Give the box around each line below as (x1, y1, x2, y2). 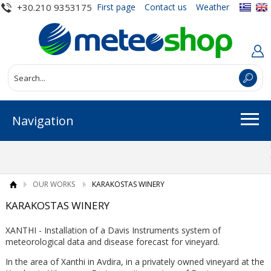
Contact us (144, 1, 187, 13)
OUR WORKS (32, 179, 75, 190)
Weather (195, 1, 229, 13)
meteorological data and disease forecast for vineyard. (5, 235, 220, 247)
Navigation (12, 112, 74, 129)
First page (96, 1, 135, 13)
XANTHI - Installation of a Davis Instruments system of (5, 224, 221, 236)
